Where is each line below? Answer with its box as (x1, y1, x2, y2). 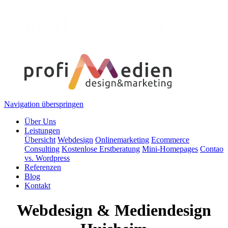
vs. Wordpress (24, 154, 70, 162)
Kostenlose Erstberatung (62, 145, 140, 153)
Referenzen (24, 163, 61, 172)
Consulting (24, 145, 60, 153)
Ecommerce (151, 135, 189, 144)
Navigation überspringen (4, 100, 83, 108)
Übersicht (24, 135, 55, 144)
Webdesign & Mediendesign (17, 201, 211, 220)
